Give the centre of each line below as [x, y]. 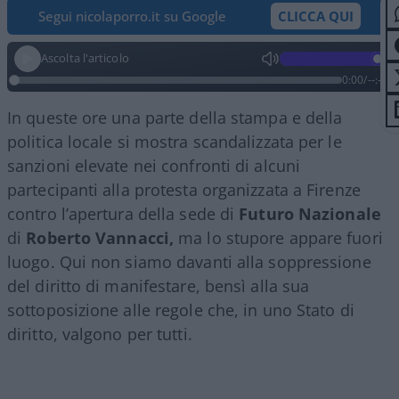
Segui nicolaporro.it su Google [132, 16]
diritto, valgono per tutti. [100, 334]
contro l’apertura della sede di [123, 213]
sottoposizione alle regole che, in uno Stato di [181, 309]
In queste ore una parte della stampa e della [175, 117]
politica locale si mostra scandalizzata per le [175, 141]
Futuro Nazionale [310, 213]
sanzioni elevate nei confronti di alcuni [154, 165]
